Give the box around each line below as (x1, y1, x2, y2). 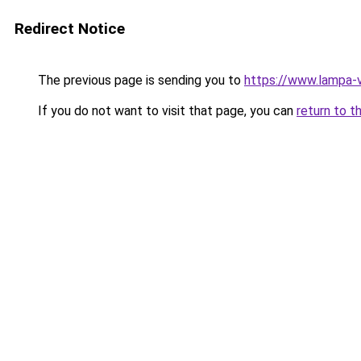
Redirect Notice (15, 19, 125, 38)
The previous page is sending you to (35, 73, 244, 88)
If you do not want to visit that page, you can (35, 103, 297, 118)
